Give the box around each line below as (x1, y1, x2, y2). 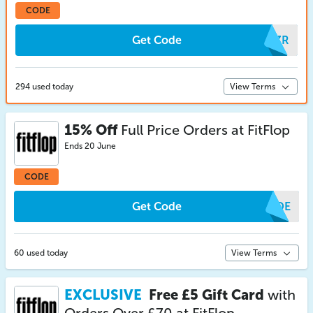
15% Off (64, 122, 117, 138)
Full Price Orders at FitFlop (117, 122, 290, 138)
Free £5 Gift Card (149, 286, 264, 303)
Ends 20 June (64, 141, 116, 151)
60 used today (14, 248, 68, 258)
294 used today (15, 82, 73, 92)
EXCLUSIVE (64, 286, 145, 303)
